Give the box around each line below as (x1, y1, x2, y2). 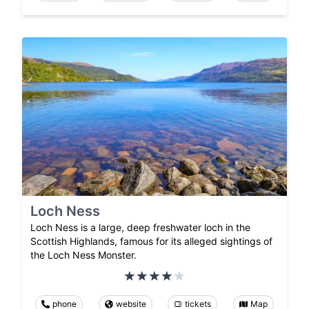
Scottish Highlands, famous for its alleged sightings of (30, 235, 272, 248)
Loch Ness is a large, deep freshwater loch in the (30, 221, 250, 234)
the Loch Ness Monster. (30, 249, 137, 261)
